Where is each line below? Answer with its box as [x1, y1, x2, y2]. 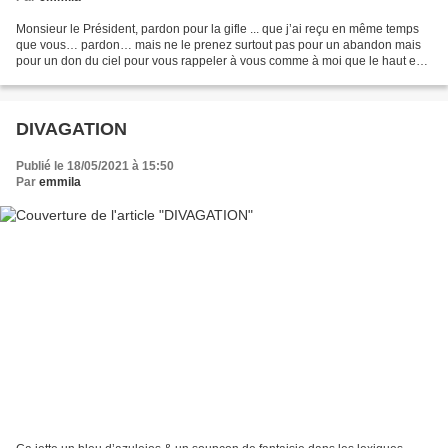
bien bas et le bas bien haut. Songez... [16, 69, 223, 84]
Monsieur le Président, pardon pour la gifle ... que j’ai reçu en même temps [16, 21, 419, 36]
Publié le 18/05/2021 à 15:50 [16, 158, 174, 173]
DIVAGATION [16, 118, 127, 139]
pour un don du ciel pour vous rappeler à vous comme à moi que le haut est [16, 53, 425, 68]
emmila [39, 174, 81, 189]
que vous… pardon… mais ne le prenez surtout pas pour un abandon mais [16, 37, 421, 52]
